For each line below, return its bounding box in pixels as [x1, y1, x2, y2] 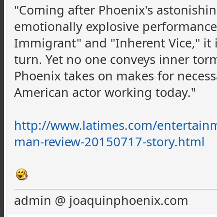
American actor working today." [14, 83, 196, 100]
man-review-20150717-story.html [14, 133, 205, 150]
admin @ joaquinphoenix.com [14, 191, 188, 208]
